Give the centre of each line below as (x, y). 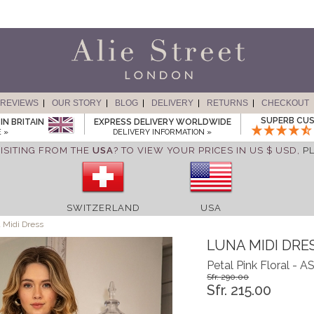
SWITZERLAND (103, 208)
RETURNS (227, 103)
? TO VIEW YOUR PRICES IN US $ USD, (208, 150)
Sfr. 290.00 (228, 277)
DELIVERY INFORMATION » (162, 132)
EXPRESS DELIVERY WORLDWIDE (162, 122)
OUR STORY (76, 103)
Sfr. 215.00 (239, 290)
